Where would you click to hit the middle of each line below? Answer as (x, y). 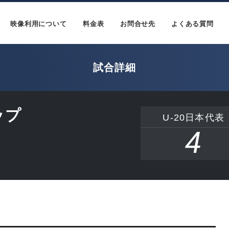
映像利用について (39, 24)
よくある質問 (192, 24)
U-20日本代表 (193, 118)
